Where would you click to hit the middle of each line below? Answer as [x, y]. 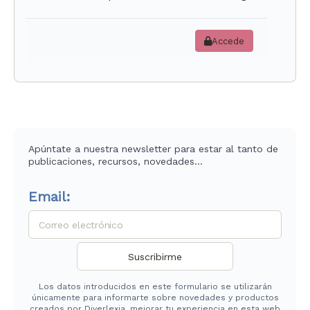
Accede [228, 41]
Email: [49, 197]
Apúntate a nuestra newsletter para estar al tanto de [153, 149]
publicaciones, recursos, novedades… [116, 161]
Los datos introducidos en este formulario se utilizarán [155, 286]
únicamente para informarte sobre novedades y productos [155, 298]
